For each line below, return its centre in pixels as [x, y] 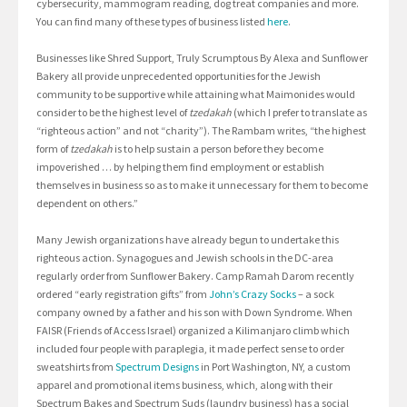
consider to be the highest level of [113, 113]
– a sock [315, 294]
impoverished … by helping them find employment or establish [180, 167]
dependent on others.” [87, 203]
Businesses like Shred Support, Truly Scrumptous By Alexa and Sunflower [202, 58]
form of [53, 149]
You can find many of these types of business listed [152, 22]
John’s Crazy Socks [253, 294]
